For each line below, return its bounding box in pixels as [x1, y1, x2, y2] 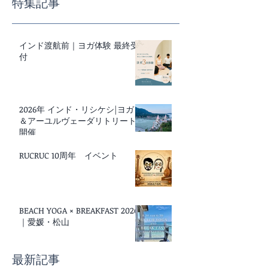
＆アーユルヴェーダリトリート [19, 115, 136, 127]
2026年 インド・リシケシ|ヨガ [19, 103, 134, 115]
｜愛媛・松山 [19, 216, 69, 228]
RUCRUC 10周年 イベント [19, 150, 118, 162]
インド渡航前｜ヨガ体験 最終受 [19, 39, 139, 51]
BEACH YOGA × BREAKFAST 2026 [19, 205, 138, 217]
